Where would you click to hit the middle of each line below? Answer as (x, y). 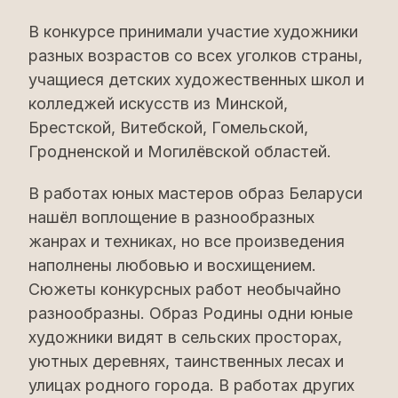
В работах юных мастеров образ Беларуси (195, 193)
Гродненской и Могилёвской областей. (182, 151)
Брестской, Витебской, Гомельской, (168, 127)
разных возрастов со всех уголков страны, (195, 56)
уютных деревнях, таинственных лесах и (186, 361)
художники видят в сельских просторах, (185, 337)
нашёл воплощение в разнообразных (171, 217)
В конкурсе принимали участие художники (193, 32)
